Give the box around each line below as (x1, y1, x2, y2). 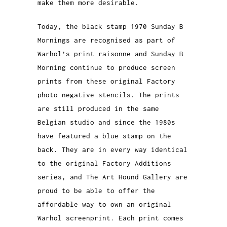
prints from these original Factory (37, 77, 175, 86)
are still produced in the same (37, 104, 159, 113)
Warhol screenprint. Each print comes (37, 214, 183, 222)
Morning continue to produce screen (37, 63, 175, 72)
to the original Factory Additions (37, 159, 171, 168)
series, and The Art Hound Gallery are (37, 173, 187, 181)
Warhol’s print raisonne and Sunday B (37, 50, 183, 58)
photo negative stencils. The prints (37, 91, 179, 99)
